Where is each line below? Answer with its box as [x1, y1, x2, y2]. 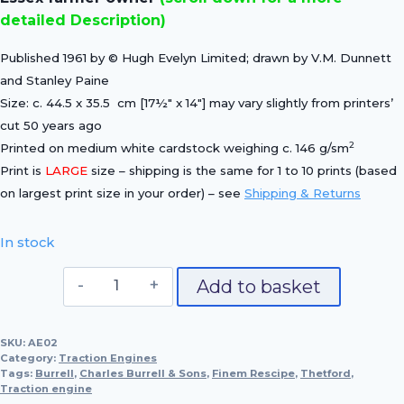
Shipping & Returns [244, 186, 361, 201]
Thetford [300, 366, 351, 380]
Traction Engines [59, 351, 157, 364]
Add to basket [196, 275, 321, 298]
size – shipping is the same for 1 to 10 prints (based [87, 163, 397, 179]
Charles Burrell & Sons [79, 366, 207, 380]
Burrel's [99, 269, 155, 287]
